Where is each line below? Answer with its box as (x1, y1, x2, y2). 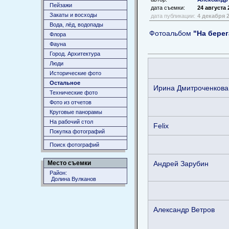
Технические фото (50, 89, 98, 96)
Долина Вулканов (50, 176, 96, 182)
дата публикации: (151, 12, 195, 19)
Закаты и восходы (50, 12, 97, 18)
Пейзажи (50, 2, 72, 8)
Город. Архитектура (50, 51, 100, 57)
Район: (50, 170, 67, 176)
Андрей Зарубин (153, 159, 209, 168)
